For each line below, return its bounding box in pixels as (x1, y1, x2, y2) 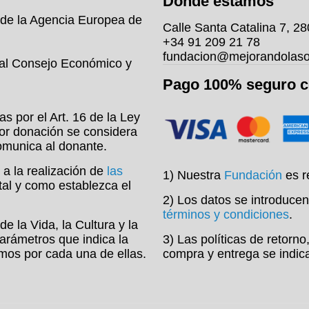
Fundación (224, 168, 282, 182)
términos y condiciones (163, 208, 289, 221)
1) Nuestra (163, 168, 224, 182)
